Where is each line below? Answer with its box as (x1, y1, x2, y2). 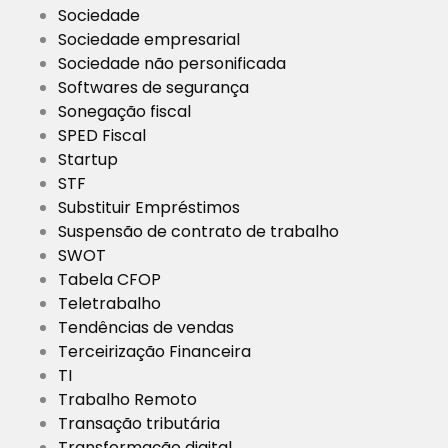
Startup (58, 148, 118, 172)
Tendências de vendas (58, 316, 234, 340)
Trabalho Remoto (58, 388, 197, 412)
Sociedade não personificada (58, 52, 286, 76)
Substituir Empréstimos (58, 196, 240, 220)
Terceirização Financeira (58, 340, 251, 364)
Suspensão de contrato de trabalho (58, 220, 339, 244)
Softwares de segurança (58, 76, 249, 100)
